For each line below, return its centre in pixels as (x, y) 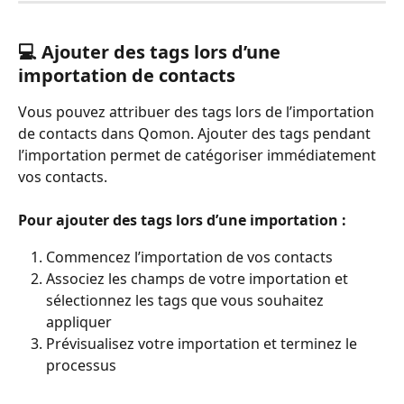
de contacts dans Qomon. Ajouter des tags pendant (196, 133)
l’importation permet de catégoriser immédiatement (199, 155)
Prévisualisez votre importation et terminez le (203, 344)
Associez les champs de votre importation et (199, 279)
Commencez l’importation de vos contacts (189, 257)
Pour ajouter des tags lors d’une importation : (182, 220)
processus (81, 366)
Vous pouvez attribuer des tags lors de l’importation (198, 111)
